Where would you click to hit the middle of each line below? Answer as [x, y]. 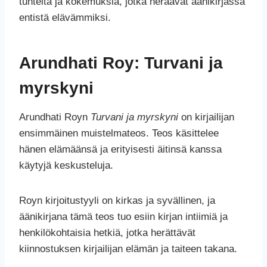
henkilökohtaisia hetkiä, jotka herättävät [107, 233]
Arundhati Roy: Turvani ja [121, 63]
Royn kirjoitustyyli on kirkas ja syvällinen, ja [117, 201]
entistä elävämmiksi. [65, 18]
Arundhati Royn [55, 117]
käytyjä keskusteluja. [66, 166]
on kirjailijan [206, 117]
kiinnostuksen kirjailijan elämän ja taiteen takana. [128, 249]
